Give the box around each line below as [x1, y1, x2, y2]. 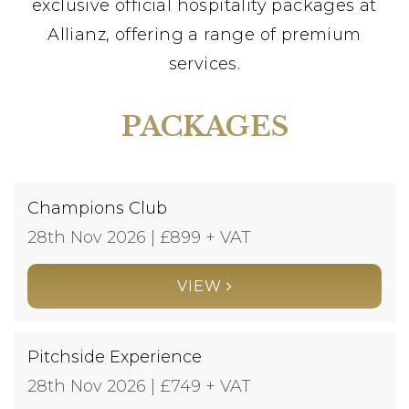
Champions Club [27, 197, 167, 218]
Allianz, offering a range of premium [47, 24, 362, 45]
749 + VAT [171, 375, 251, 396]
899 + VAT [170, 226, 251, 247]
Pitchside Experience [27, 346, 202, 367]
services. [168, 53, 241, 74]
